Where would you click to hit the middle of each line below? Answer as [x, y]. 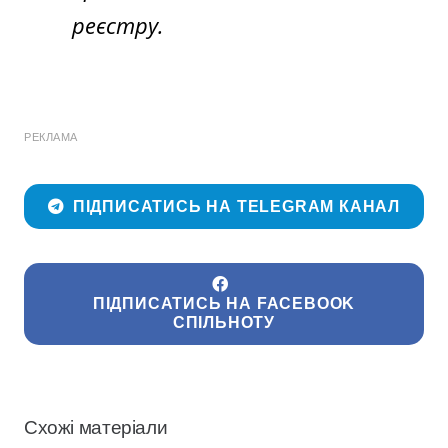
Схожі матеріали [96, 427]
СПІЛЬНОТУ [224, 323]
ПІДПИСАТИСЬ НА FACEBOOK [224, 304]
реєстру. [118, 24]
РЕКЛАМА [51, 136]
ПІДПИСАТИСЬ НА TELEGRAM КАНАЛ [236, 207]
